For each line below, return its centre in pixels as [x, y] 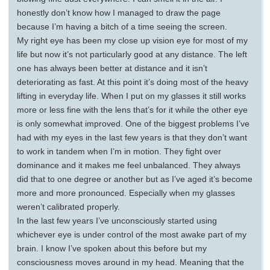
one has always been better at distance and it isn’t [112, 68]
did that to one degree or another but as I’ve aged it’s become [135, 179]
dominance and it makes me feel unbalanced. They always [129, 165]
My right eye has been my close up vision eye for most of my [132, 40]
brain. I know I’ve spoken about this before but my [112, 248]
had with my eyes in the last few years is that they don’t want [132, 137]
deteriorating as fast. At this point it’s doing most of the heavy [133, 82]
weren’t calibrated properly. [68, 206]
